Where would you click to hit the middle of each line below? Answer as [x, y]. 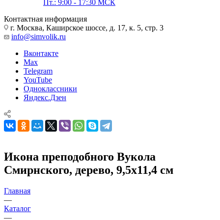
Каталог [17, 208]
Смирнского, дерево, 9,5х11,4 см [89, 170]
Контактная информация [45, 19]
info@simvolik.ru [39, 36]
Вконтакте [41, 53]
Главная [17, 191]
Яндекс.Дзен [45, 97]
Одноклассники [50, 88]
